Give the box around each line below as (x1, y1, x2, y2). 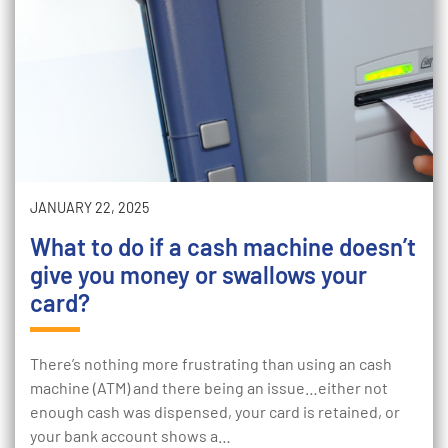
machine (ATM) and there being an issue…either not (30, 378, 388, 397)
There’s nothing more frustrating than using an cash (30, 354, 392, 373)
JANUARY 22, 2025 (30, 199, 149, 216)
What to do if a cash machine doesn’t (30, 232, 416, 261)
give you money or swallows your (30, 260, 367, 289)
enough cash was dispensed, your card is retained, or (30, 402, 400, 421)
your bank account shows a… (30, 426, 231, 445)
